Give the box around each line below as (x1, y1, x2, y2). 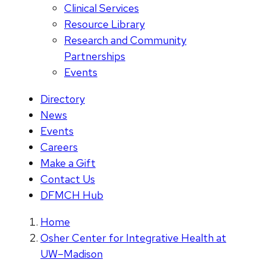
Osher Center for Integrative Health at (40, 231, 226, 245)
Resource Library (64, 17, 145, 31)
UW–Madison (40, 247, 103, 261)
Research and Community (64, 33, 186, 47)
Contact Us (40, 172, 95, 186)
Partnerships (64, 49, 125, 64)
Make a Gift (40, 156, 96, 170)
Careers (40, 140, 78, 154)
